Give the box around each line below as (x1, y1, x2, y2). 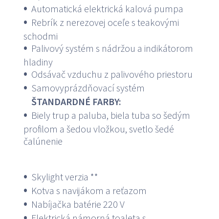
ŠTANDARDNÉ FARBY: (31, 95, 121, 108)
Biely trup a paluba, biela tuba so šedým (31, 109, 190, 122)
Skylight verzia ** (31, 171, 98, 183)
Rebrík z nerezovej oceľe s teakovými (31, 16, 179, 29)
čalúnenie (23, 135, 63, 148)
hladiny (23, 56, 53, 68)
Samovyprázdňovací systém (31, 82, 145, 94)
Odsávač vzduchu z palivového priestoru (31, 68, 193, 81)
